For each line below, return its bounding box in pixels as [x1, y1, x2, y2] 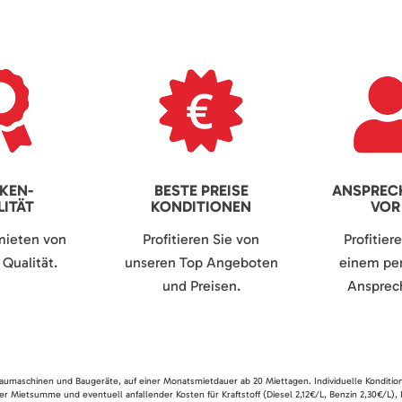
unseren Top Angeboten [124, 254, 278, 272]
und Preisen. [162, 277, 240, 295]
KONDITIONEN [151, 197, 251, 216]
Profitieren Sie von [143, 231, 259, 249]
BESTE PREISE [153, 181, 249, 200]
